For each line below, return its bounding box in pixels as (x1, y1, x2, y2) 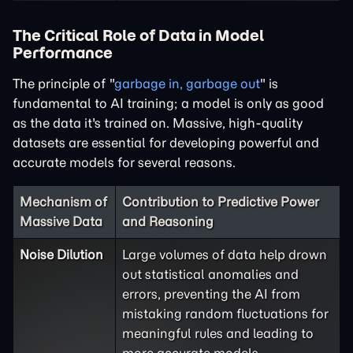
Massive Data (20, 214, 102, 229)
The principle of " (13, 76, 114, 91)
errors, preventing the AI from (122, 286, 300, 302)
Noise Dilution (20, 247, 103, 262)
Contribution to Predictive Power (122, 194, 319, 210)
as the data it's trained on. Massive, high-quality (13, 115, 303, 131)
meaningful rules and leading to (122, 325, 314, 341)
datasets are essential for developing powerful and (13, 135, 319, 150)
